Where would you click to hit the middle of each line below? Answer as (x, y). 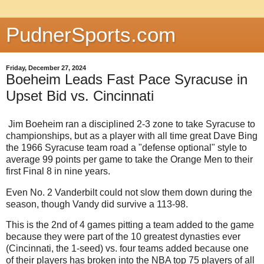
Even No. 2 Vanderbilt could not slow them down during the (129, 192)
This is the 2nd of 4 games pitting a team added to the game (130, 225)
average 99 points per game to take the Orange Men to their (129, 159)
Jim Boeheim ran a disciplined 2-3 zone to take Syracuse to (131, 124)
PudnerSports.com (91, 35)
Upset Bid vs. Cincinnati (80, 96)
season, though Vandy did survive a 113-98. (97, 204)
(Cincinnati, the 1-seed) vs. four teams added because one (127, 249)
